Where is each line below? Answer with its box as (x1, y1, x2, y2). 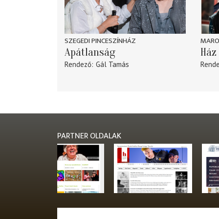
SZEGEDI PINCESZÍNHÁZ (65, 35, 136, 47)
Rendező (65, 60, 91, 69)
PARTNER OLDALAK (57, 129, 121, 143)
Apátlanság (65, 46, 115, 59)
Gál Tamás (95, 60, 129, 69)
